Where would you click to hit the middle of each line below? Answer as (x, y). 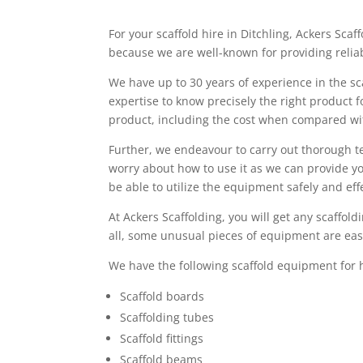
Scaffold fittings (162, 339)
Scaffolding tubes (167, 318)
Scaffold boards (162, 297)
